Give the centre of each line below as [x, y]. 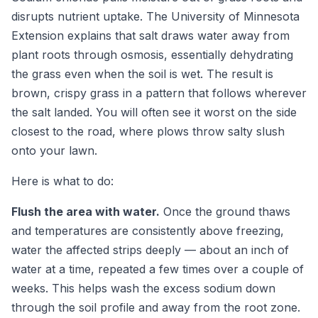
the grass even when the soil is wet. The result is [142, 73]
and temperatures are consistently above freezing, [148, 230]
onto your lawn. [54, 150]
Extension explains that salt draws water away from [150, 35]
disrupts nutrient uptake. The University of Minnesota [155, 16]
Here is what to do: [62, 181]
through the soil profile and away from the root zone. [156, 307]
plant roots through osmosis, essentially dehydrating [152, 54]
